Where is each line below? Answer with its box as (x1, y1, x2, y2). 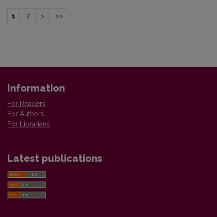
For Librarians (7, 120, 50, 128)
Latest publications (7, 152, 102, 164)
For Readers (7, 99, 46, 108)
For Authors (7, 109, 44, 118)
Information (7, 82, 65, 94)
